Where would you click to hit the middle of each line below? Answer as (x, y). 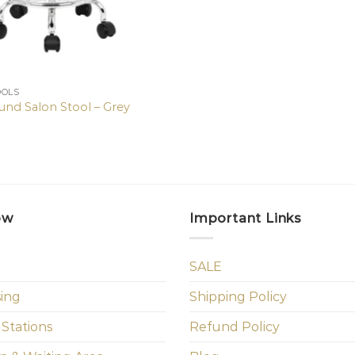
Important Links (246, 219)
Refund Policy (235, 326)
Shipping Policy (238, 296)
